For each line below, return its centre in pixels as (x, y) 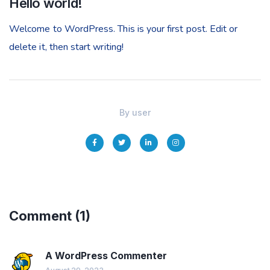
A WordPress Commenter (106, 255)
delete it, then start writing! (66, 47)
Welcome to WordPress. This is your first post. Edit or (124, 29)
